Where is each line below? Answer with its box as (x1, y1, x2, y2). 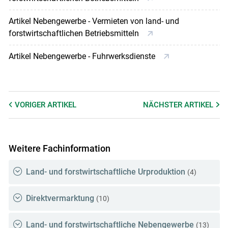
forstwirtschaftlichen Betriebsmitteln (8, 28, 141, 38)
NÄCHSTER (143, 100, 185, 109)
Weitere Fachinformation (8, 142, 110, 154)
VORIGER (14, 100, 47, 109)
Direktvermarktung (25, 193, 94, 204)
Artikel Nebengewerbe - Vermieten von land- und (8, 16, 179, 26)
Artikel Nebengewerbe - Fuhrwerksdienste (8, 51, 157, 61)
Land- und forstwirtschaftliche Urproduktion (25, 167, 185, 177)
